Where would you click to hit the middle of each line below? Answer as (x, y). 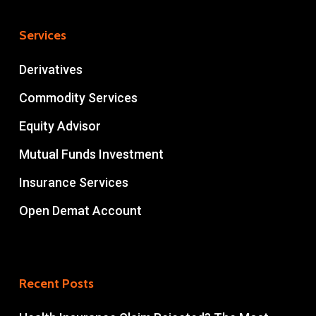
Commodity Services (78, 97)
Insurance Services (73, 182)
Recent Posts (56, 283)
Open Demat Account (80, 210)
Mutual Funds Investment (91, 154)
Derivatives (50, 69)
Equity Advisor (60, 126)
